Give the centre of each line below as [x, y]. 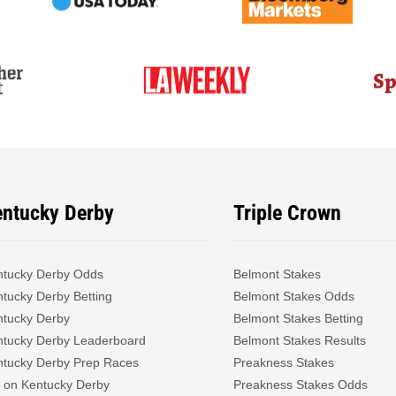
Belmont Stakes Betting [299, 318]
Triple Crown [288, 213]
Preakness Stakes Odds [301, 384]
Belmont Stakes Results [300, 340]
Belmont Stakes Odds [294, 296]
